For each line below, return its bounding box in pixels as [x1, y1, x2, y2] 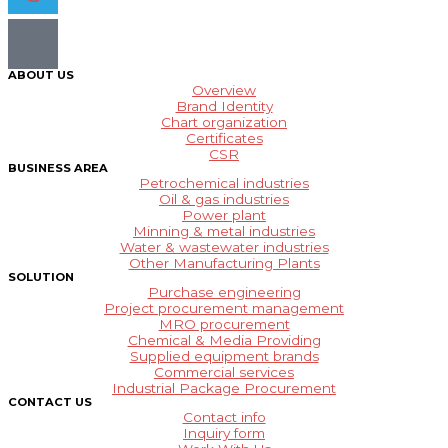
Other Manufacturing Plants [128, 254, 320, 271]
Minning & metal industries [133, 222, 315, 239]
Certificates [185, 129, 263, 146]
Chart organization [161, 113, 287, 130]
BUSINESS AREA [8, 160, 108, 175]
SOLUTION [8, 269, 74, 284]
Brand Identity [175, 97, 273, 114]
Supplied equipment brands [129, 347, 319, 364]
